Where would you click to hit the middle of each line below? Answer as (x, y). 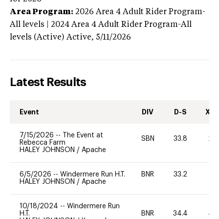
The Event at (83, 135)
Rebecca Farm (43, 142)
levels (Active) (37, 37)
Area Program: (42, 12)
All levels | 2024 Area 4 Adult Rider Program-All (101, 25)
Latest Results (48, 82)
